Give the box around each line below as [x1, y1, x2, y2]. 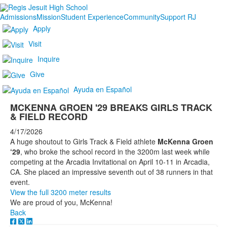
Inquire [37, 54, 60, 64]
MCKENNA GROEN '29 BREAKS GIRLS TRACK [10, 101, 212, 115]
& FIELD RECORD [10, 110, 88, 124]
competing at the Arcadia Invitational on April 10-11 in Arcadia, [10, 157, 210, 167]
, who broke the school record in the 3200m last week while [20, 146, 210, 157]
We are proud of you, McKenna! [10, 197, 112, 208]
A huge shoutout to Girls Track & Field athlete [10, 136, 158, 147]
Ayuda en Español [73, 84, 132, 94]
